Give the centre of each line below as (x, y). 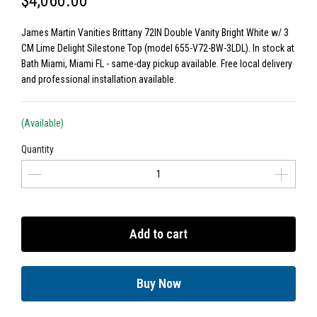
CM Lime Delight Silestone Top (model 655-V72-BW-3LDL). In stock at (158, 48)
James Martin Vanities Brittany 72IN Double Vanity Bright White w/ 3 (155, 33)
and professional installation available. (99, 79)
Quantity (38, 149)
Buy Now (158, 283)
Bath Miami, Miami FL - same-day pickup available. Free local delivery (157, 64)
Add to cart (158, 234)
